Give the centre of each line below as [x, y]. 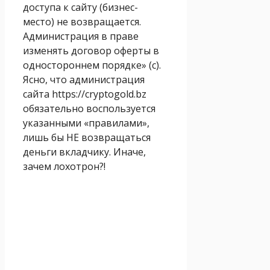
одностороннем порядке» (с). [92, 65]
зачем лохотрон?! [64, 166]
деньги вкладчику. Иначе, [84, 152]
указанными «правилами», [86, 123]
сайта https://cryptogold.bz [85, 94]
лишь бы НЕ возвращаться [87, 137]
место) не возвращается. [82, 21]
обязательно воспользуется [89, 108]
